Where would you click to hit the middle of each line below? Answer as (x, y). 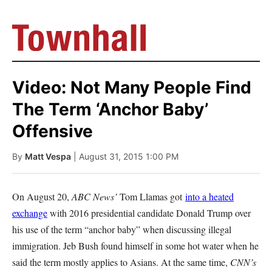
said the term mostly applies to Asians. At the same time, (121, 262)
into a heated (209, 196)
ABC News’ (94, 196)
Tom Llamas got (151, 196)
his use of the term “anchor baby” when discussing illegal (122, 229)
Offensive (53, 131)
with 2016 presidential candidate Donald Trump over (149, 213)
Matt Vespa (48, 156)
